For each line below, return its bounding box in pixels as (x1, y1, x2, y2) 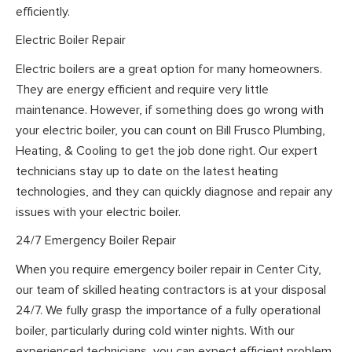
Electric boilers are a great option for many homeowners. (16, 60, 322, 77)
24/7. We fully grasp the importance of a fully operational (16, 302, 321, 318)
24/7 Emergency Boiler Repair (16, 233, 176, 249)
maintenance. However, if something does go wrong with (16, 101, 324, 118)
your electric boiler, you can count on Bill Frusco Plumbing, (16, 122, 325, 138)
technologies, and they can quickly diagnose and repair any (16, 183, 332, 200)
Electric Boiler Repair (16, 32, 126, 49)
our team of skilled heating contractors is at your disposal (16, 281, 326, 298)
